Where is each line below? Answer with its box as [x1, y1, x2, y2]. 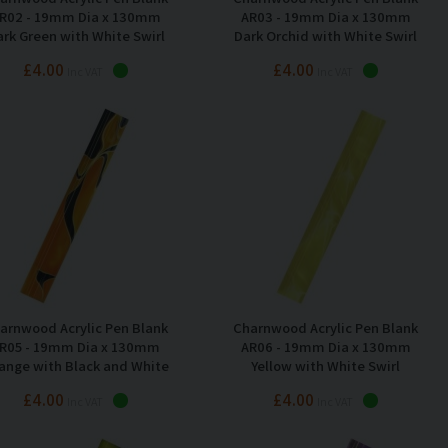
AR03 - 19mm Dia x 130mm [240, 6, 411, 26]
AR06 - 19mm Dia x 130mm [240, 336, 411, 356]
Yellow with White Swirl [251, 355, 400, 375]
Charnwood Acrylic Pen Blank [233, 317, 418, 337]
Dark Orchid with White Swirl [234, 25, 417, 45]
